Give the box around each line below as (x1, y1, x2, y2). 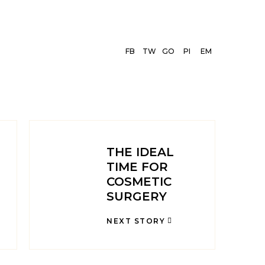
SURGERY (106, 189, 167, 203)
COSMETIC (106, 174, 172, 189)
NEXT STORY (106, 216, 165, 225)
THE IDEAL (106, 144, 174, 159)
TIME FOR (106, 159, 168, 174)
